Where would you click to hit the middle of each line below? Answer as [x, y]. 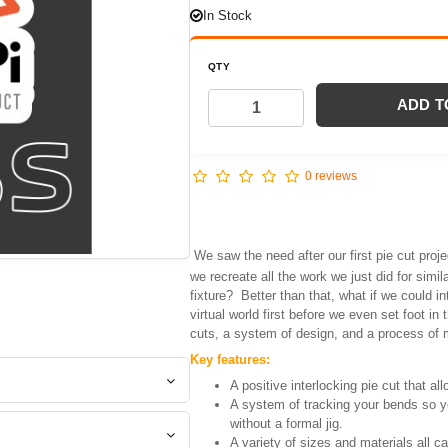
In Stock [227, 15]
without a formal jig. [286, 423]
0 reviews [331, 175]
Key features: [230, 359]
